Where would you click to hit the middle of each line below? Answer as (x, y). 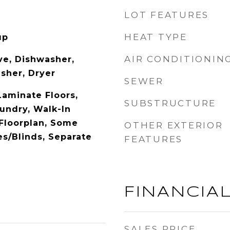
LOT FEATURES (167, 15)
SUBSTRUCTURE (170, 103)
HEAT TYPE (156, 37)
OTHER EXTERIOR (174, 125)
